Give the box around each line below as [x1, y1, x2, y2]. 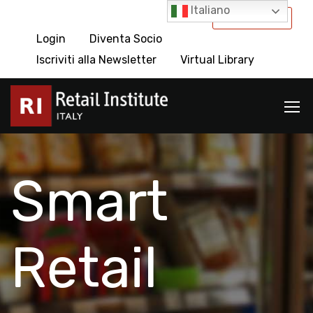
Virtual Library [180, 53, 254, 66]
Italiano [188, 3, 231, 17]
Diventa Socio [89, 32, 162, 45]
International [218, 10, 286, 24]
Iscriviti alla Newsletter [36, 53, 156, 66]
